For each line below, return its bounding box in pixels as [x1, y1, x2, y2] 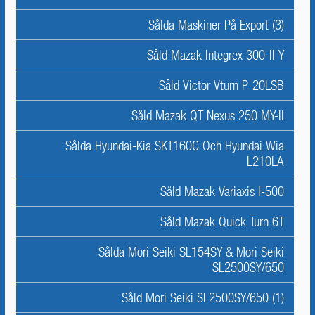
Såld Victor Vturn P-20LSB [159, 77, 284, 93]
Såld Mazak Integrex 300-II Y [147, 47, 284, 63]
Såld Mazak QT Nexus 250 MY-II [131, 108, 284, 123]
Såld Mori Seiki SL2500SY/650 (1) [122, 290, 284, 305]
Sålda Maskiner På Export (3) [148, 17, 284, 32]
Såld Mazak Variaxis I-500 [160, 184, 284, 199]
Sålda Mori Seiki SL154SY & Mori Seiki [98, 244, 284, 259]
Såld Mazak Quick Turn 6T [160, 214, 284, 229]
